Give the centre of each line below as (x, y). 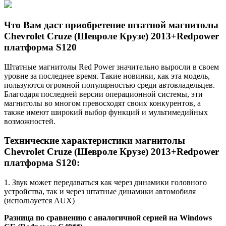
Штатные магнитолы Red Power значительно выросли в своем (111, 67)
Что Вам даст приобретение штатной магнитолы (111, 25)
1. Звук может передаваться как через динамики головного (105, 183)
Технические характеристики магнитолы (95, 141)
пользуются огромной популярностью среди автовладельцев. (109, 85)
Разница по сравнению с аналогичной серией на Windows (108, 218)
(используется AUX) (39, 201)
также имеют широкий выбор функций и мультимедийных (106, 112)
